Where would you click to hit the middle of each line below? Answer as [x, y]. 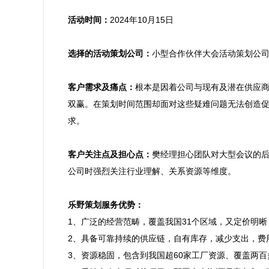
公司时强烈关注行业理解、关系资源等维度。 [152, 171]
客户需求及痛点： [101, 87]
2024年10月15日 [142, 20]
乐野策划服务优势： [106, 205]
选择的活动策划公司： [110, 53]
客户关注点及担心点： [110, 154]
